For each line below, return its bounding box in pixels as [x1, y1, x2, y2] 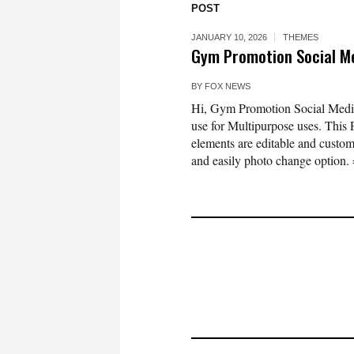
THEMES [283, 32, 318, 42]
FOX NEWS [205, 81, 250, 91]
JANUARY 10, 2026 [191, 32, 267, 42]
